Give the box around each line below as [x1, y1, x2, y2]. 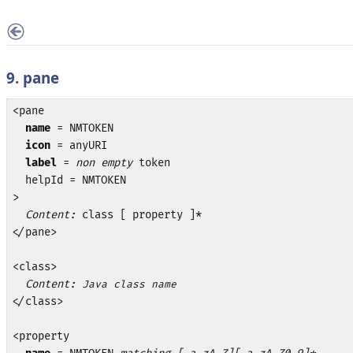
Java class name [81, 277, 176, 291]
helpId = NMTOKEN [12, 173, 126, 187]
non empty [75, 155, 132, 169]
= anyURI [50, 138, 107, 152]
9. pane [6, 68, 59, 87]
